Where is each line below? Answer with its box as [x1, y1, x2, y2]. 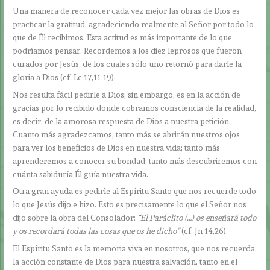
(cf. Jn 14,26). [180, 226, 228, 236]
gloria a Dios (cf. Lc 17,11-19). [13, 72, 116, 82]
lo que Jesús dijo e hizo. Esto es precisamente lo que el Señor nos [13, 199, 247, 210]
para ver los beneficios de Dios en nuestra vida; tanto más [13, 142, 221, 152]
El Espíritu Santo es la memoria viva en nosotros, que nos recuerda [13, 243, 256, 254]
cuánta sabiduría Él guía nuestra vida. [13, 169, 149, 179]
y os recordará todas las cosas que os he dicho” [13, 226, 180, 236]
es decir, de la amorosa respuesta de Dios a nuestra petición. [13, 116, 231, 126]
